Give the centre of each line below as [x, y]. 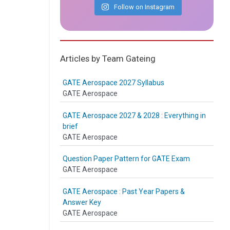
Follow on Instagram [144, 7]
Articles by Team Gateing [108, 59]
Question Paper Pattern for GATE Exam [126, 159]
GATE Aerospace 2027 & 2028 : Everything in [134, 115]
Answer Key [82, 202]
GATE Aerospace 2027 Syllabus [113, 83]
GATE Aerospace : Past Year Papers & [124, 191]
